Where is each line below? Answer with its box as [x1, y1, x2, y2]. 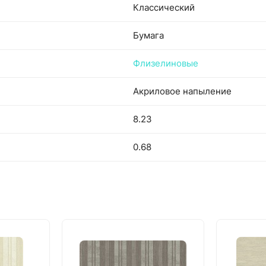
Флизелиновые [133, 58, 198, 69]
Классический [133, 2, 195, 13]
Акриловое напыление [133, 85, 232, 97]
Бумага [133, 30, 164, 41]
